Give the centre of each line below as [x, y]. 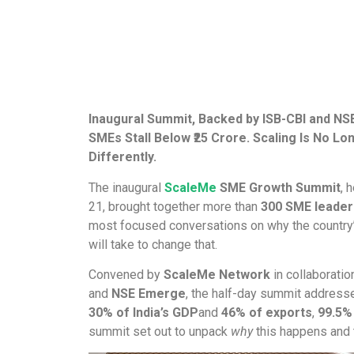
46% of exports [267, 313]
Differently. [122, 157]
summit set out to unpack [160, 332]
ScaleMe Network [217, 275]
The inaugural [126, 187]
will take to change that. [153, 244]
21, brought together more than [175, 206]
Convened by [126, 275]
